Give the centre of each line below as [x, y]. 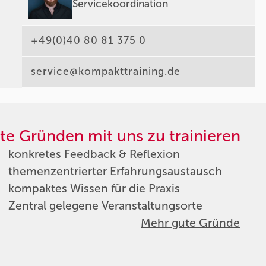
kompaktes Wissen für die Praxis [94, 188]
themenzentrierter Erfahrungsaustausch [115, 171]
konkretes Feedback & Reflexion [94, 154]
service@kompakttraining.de [106, 72]
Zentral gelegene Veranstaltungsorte [105, 205]
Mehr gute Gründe [191, 223]
